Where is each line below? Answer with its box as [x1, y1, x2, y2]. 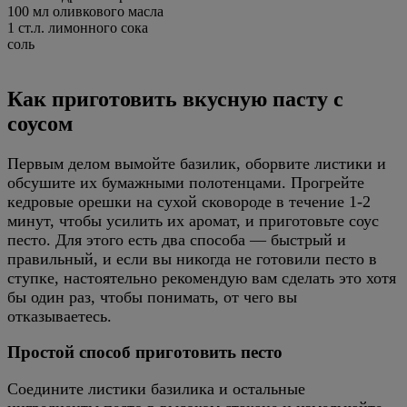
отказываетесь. [7, 306, 112, 325]
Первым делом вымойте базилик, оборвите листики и [7, 154, 386, 173]
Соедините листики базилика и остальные [7, 380, 305, 399]
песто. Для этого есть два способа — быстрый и [7, 230, 346, 249]
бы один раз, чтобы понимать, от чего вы [7, 287, 297, 306]
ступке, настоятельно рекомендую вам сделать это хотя [7, 268, 396, 287]
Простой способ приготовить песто [7, 342, 283, 362]
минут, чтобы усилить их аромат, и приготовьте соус [7, 211, 379, 230]
